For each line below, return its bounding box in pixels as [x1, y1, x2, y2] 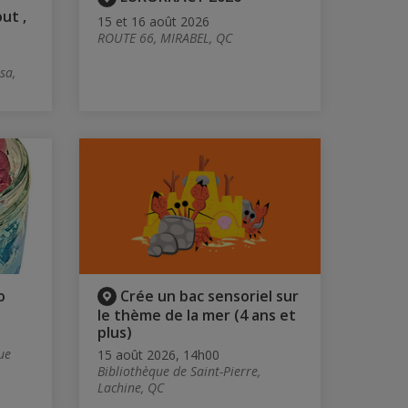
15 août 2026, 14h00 [97, 346, 219, 364]
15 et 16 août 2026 [97, 12, 209, 30]
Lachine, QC [97, 379, 164, 397]
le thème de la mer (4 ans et [97, 305, 296, 326]
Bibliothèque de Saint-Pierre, [97, 362, 260, 381]
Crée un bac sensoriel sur [119, 286, 299, 307]
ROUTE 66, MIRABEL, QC [97, 28, 232, 46]
